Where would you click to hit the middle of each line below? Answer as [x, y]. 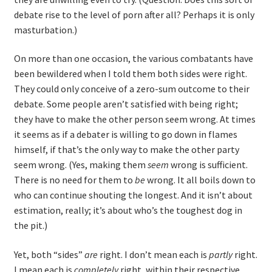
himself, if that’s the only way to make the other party [126, 150]
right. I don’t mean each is [153, 255]
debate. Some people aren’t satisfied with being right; [126, 104]
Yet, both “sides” [49, 255]
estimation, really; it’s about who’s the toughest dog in [128, 210]
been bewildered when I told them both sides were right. [130, 74]
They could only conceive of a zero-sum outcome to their [131, 89]
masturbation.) [45, 29]
